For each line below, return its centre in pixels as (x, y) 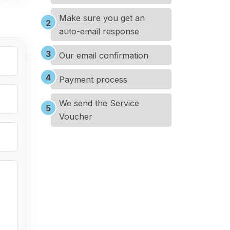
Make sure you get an (102, 18)
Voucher (76, 117)
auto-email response (99, 31)
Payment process (93, 79)
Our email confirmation (104, 55)
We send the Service (99, 103)
